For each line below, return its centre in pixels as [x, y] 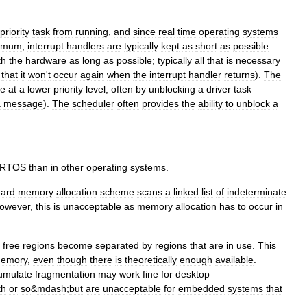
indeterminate [257, 192]
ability [210, 103]
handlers [85, 46]
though [72, 260]
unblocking [172, 89]
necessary [258, 60]
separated [117, 245]
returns [240, 75]
